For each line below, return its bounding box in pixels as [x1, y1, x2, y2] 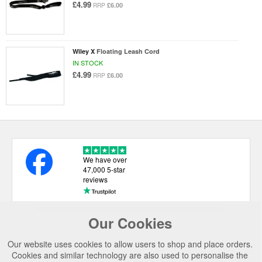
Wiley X [72, 47, 95, 56]
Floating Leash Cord [96, 47, 160, 56]
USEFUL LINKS [38, 219, 99, 232]
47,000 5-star [82, 164, 125, 175]
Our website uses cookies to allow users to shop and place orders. [7, 238, 253, 250]
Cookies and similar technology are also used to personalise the [12, 249, 248, 261]
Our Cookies [88, 213, 172, 233]
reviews [82, 174, 108, 185]
